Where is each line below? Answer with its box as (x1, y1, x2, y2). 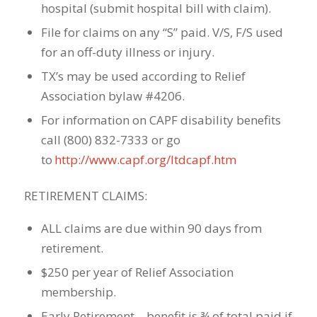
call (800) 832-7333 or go (40, 132, 180, 149)
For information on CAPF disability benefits (40, 112, 281, 129)
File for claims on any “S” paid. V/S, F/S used (40, 24, 283, 41)
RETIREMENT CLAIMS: (23, 188, 147, 204)
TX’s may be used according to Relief (40, 68, 246, 85)
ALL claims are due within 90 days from (40, 219, 262, 236)
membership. (40, 283, 116, 300)
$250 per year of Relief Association (40, 263, 234, 280)
